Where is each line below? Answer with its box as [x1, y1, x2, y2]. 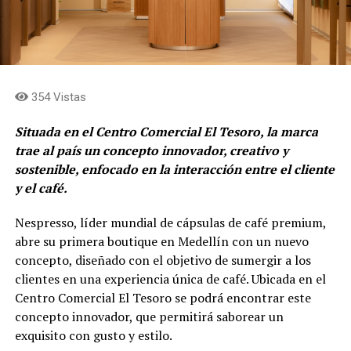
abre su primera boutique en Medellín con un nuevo [14, 232, 309, 250]
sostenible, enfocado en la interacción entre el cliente [14, 160, 335, 178]
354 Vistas [27, 89, 86, 104]
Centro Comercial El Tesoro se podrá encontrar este [14, 288, 311, 306]
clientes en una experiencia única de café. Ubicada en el [14, 270, 326, 288]
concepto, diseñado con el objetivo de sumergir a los [14, 251, 311, 269]
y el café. [14, 179, 67, 197]
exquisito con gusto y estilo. [14, 326, 172, 344]
